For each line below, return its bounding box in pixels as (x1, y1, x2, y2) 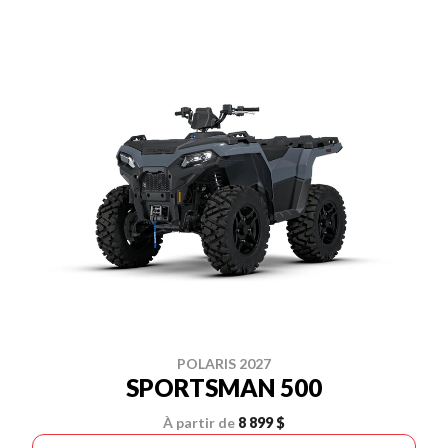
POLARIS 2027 (177, 355, 271, 372)
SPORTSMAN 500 (126, 373, 322, 402)
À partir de (163, 414, 235, 431)
